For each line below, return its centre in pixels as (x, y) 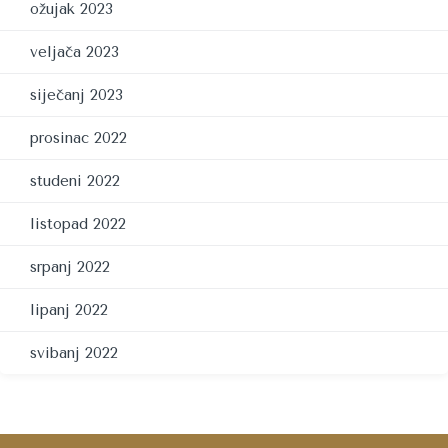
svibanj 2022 (74, 353)
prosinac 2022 (78, 138)
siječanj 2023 (76, 95)
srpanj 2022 (70, 267)
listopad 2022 (78, 224)
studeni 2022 (75, 181)
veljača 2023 (74, 52)
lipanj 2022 (69, 310)
